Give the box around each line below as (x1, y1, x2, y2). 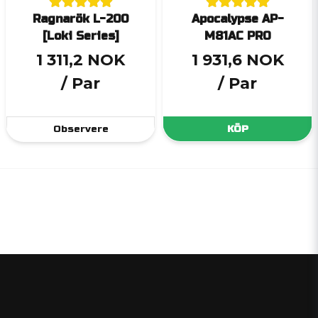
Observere (53, 123, 109, 136)
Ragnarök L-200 (33, 12, 128, 26)
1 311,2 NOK (36, 50, 125, 70)
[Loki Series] (42, 29, 119, 43)
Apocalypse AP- (191, 12, 284, 26)
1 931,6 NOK (191, 50, 284, 70)
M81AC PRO (204, 29, 271, 43)
